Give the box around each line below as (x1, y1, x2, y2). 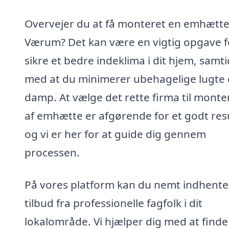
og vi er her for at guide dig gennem (25, 126, 206, 141)
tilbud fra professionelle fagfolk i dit (25, 196, 202, 211)
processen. (25, 145, 80, 159)
